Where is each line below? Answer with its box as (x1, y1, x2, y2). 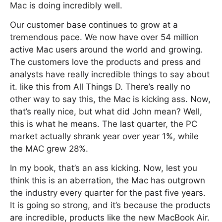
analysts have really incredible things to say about (10, 69, 210, 79)
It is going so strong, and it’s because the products (10, 200, 211, 210)
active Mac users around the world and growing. (10, 45, 203, 55)
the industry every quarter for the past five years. (10, 188, 206, 198)
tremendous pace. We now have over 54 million (10, 32, 199, 42)
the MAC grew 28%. (10, 144, 88, 154)
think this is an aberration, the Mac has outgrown (10, 175, 205, 185)
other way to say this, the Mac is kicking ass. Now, (10, 94, 211, 104)
